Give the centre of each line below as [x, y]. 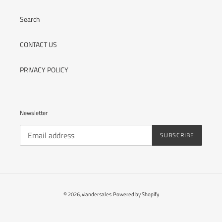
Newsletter [34, 112]
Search [30, 19]
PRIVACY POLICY [44, 69]
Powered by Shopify [136, 194]
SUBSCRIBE [177, 135]
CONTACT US [38, 44]
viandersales [96, 194]
